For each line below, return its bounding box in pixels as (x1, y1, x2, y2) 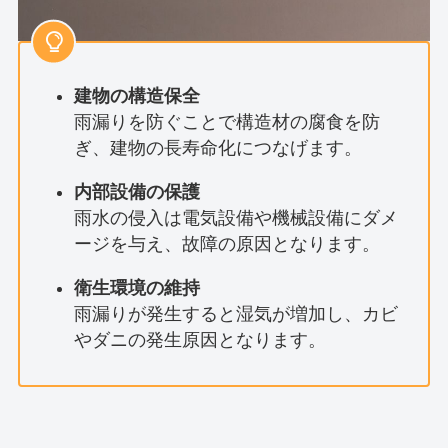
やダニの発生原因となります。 (73, 330, 326, 351)
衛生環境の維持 (73, 278, 200, 299)
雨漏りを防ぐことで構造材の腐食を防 (73, 112, 380, 133)
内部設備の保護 (73, 182, 200, 203)
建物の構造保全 (73, 86, 200, 107)
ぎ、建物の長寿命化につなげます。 (73, 138, 362, 159)
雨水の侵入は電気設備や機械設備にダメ (73, 208, 398, 229)
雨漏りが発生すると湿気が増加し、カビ (73, 304, 398, 325)
